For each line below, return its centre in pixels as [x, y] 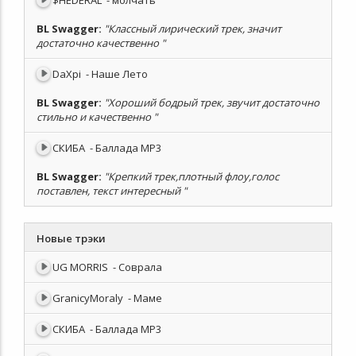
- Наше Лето [117, 74]
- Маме [145, 298]
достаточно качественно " [101, 43]
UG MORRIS [81, 267]
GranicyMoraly [89, 298]
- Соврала [137, 267]
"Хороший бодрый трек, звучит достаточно [212, 103]
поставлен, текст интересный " [112, 191]
